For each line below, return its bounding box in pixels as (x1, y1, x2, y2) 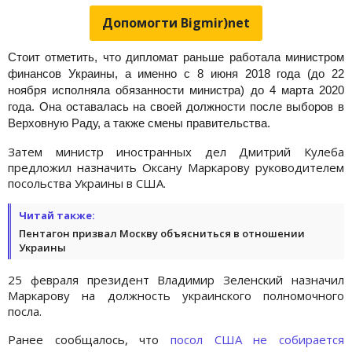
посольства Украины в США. (8, 174, 166, 191)
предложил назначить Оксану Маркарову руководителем (8, 159, 344, 175)
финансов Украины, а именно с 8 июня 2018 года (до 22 (8, 66, 344, 80)
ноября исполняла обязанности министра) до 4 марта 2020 (8, 82, 344, 97)
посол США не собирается (170, 331, 344, 347)
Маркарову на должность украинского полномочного (8, 287, 344, 303)
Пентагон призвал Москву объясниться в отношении (19, 225, 305, 240)
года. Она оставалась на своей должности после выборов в (8, 99, 344, 113)
